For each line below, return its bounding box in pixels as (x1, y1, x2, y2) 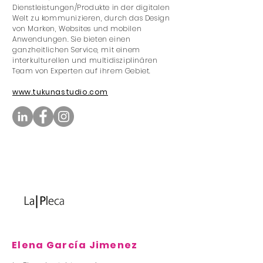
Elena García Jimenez (12, 238, 138, 252)
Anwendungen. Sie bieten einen (12, 34, 131, 44)
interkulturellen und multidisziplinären (12, 55, 158, 65)
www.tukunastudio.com (12, 87, 108, 97)
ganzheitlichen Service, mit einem (12, 45, 140, 55)
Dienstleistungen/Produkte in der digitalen (12, 2, 170, 12)
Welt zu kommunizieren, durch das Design (12, 13, 170, 23)
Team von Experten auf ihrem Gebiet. (12, 66, 151, 76)
